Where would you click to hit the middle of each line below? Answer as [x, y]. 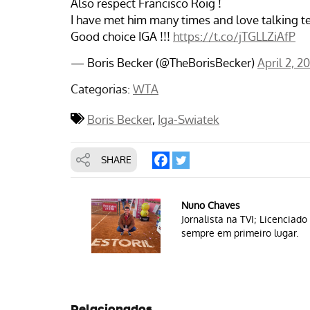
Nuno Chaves [211, 205]
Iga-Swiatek [189, 119]
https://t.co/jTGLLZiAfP [234, 36]
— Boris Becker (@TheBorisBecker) [164, 63]
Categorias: [100, 89]
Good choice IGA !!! [122, 36]
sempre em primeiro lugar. [240, 233]
